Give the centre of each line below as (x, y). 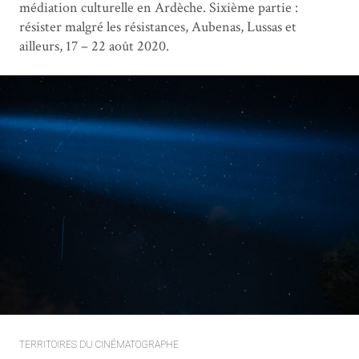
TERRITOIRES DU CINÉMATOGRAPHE (99, 344)
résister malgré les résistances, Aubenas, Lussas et (158, 26)
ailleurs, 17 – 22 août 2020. (94, 46)
